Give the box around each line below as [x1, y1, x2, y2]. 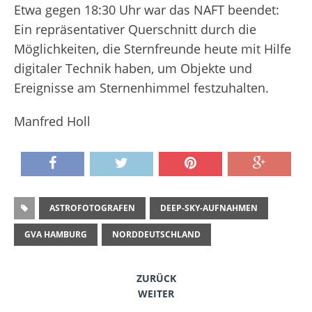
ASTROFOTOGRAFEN [49, 202, 135, 214]
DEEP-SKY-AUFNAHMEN [160, 202, 258, 214]
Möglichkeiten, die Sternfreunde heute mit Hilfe [14, 40, 291, 57]
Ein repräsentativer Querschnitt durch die [14, 21, 256, 38]
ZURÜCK [136, 272, 176, 285]
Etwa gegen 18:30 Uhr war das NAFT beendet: [14, 1, 279, 18]
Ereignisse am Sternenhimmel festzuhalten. [14, 79, 269, 96]
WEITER [138, 287, 174, 300]
